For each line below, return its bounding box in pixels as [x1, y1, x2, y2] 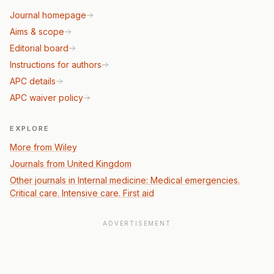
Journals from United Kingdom [10, 158, 131, 169]
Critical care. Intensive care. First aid [10, 188, 154, 198]
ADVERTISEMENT [103, 220, 171, 227]
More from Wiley [10, 142, 77, 152]
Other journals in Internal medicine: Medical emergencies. [10, 175, 240, 185]
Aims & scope [10, 26, 64, 37]
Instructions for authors [10, 59, 102, 70]
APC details [10, 76, 56, 86]
